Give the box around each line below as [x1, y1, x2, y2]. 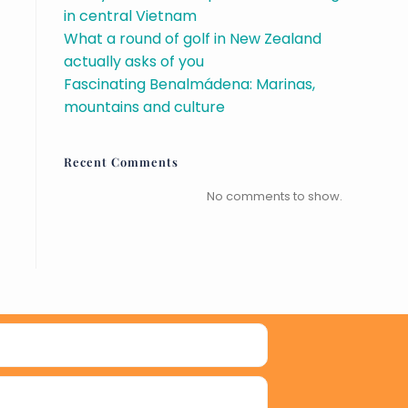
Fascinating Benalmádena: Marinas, [64, 74, 315, 95]
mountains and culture [64, 97, 225, 117]
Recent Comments [64, 154, 178, 169]
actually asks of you [64, 51, 204, 72]
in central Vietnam [64, 5, 197, 26]
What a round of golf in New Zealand [64, 28, 321, 49]
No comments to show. [207, 188, 342, 205]
